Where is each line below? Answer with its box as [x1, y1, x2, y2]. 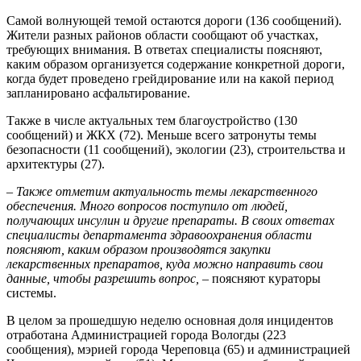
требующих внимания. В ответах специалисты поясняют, [6, 43, 322, 57]
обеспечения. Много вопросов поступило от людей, [6, 199, 288, 214]
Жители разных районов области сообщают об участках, [6, 28, 318, 43]
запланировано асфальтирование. [6, 86, 190, 101]
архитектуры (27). [6, 157, 105, 172]
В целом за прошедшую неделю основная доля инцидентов [6, 313, 334, 328]
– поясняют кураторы [202, 272, 321, 286]
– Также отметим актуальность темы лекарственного [6, 185, 317, 199]
